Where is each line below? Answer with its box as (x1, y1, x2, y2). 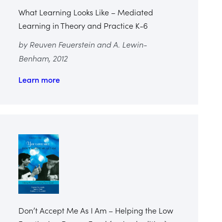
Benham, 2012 (18, 52, 68, 63)
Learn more (18, 73, 60, 85)
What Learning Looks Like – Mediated (18, 6, 154, 17)
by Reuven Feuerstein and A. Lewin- (18, 38, 147, 50)
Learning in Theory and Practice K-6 (18, 19, 148, 31)
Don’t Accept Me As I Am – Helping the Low (18, 204, 174, 216)
